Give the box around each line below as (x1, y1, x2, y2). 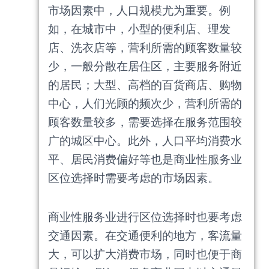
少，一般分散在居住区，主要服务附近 (48, 59, 242, 74)
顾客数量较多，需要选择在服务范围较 (48, 115, 242, 130)
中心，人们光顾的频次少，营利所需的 (48, 97, 242, 111)
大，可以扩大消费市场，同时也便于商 (48, 247, 242, 261)
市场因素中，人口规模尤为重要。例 (48, 4, 231, 18)
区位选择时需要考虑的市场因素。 (48, 171, 219, 186)
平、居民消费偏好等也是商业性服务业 (48, 153, 242, 167)
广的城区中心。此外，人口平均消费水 (48, 134, 242, 148)
